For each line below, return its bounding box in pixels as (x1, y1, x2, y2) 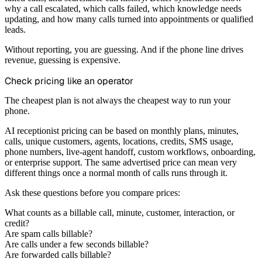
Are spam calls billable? (5, 228, 92, 239)
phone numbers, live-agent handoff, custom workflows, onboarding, (5, 146, 256, 157)
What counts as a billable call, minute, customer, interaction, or (5, 207, 235, 218)
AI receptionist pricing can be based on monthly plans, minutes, (5, 125, 239, 136)
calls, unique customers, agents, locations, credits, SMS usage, (5, 136, 233, 146)
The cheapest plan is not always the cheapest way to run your (5, 95, 230, 105)
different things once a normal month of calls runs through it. (5, 167, 227, 178)
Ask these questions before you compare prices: (5, 187, 180, 198)
